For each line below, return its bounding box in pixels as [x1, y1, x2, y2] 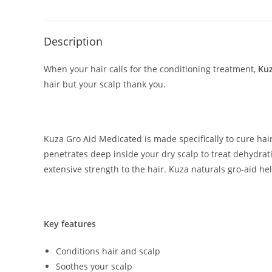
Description [44, 34, 103, 49]
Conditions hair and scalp [56, 245, 160, 257]
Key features [44, 218, 98, 230]
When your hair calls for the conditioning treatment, [44, 63, 258, 75]
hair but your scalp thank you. [44, 78, 166, 90]
